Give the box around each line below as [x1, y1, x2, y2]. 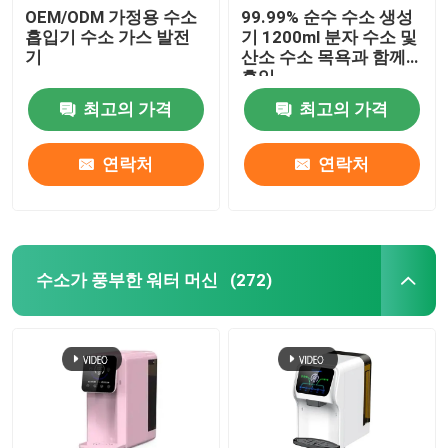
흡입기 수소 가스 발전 [25, 26, 191, 47]
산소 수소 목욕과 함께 [241, 46, 407, 67]
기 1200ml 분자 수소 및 [241, 26, 418, 47]
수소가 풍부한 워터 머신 [35, 269, 218, 290]
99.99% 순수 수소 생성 [241, 6, 414, 27]
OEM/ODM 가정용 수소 [25, 6, 198, 27]
